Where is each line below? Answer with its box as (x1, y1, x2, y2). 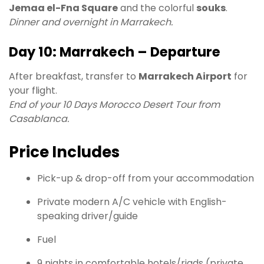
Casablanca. (9, 111, 69, 126)
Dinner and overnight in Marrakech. (9, 15, 173, 29)
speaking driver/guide (37, 209, 138, 223)
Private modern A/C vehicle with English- (37, 195, 227, 209)
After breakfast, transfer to (9, 69, 138, 83)
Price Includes (9, 141, 120, 163)
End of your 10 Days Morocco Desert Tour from (9, 97, 220, 111)
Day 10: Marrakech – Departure (9, 42, 220, 62)
